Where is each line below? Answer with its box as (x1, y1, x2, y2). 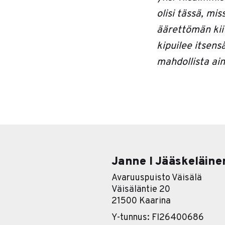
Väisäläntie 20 (111, 184, 170, 196)
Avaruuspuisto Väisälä (111, 172, 202, 184)
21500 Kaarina (111, 195, 171, 207)
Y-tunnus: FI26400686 (111, 212, 204, 224)
